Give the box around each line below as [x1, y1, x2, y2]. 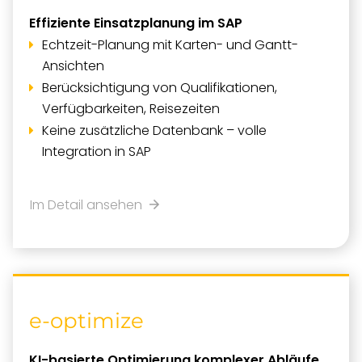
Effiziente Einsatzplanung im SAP [29, 14, 242, 32]
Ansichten [42, 57, 104, 75]
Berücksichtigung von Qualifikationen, [42, 78, 277, 97]
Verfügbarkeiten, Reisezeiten [42, 99, 220, 118]
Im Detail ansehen [30, 196, 149, 214]
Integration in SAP [42, 142, 151, 161]
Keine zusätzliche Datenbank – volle [42, 121, 267, 140]
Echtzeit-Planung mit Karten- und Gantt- [42, 36, 298, 54]
